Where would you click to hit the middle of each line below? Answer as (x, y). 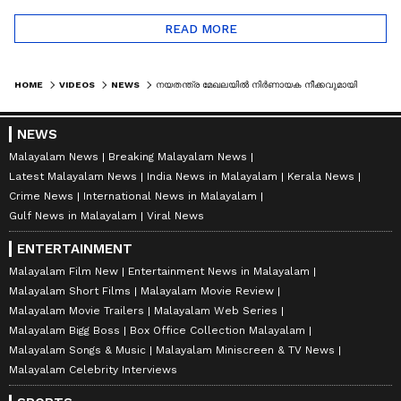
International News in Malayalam (170, 196)
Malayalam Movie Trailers (77, 310)
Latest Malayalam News (73, 176)
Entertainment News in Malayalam (219, 271)
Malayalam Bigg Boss (64, 330)
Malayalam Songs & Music (77, 350)
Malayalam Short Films (70, 290)
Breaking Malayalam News (178, 156)
